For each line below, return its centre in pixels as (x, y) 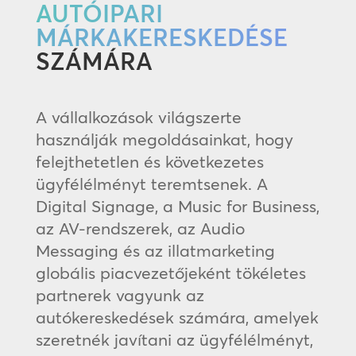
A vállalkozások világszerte (138, 117)
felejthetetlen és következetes (149, 162)
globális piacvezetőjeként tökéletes (170, 273)
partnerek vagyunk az (120, 295)
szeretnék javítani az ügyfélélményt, (174, 340)
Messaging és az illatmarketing (155, 251)
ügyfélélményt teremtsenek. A (151, 184)
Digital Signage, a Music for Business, (177, 206)
